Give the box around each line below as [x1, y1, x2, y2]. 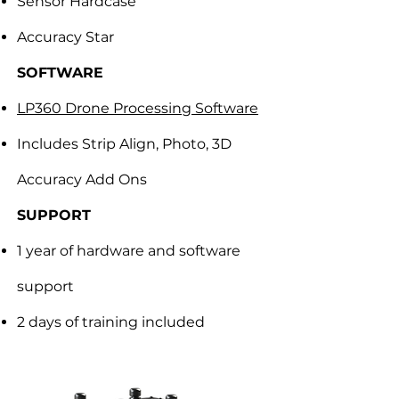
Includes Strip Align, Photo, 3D [17, 135, 232, 152]
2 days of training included [17, 313, 205, 330]
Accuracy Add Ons [17, 171, 147, 188]
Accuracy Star [17, 28, 114, 45]
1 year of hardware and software [17, 242, 240, 259]
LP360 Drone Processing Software [17, 100, 258, 117]
